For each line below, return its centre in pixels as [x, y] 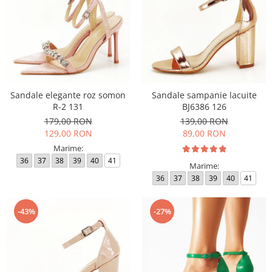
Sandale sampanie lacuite [204, 95]
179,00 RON [68, 121]
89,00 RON [204, 133]
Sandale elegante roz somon [68, 95]
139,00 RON [204, 121]
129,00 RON [68, 133]
